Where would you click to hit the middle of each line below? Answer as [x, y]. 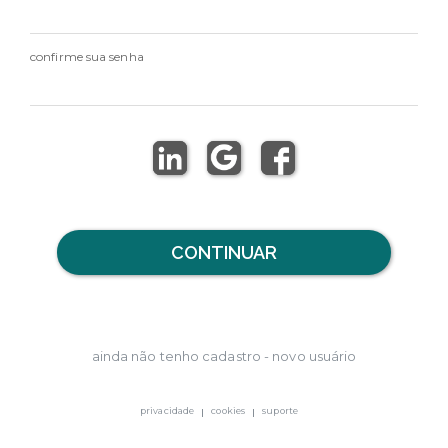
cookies [228, 411]
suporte [280, 411]
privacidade [167, 411]
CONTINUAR [224, 252]
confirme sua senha [87, 56]
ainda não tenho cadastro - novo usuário [224, 355]
